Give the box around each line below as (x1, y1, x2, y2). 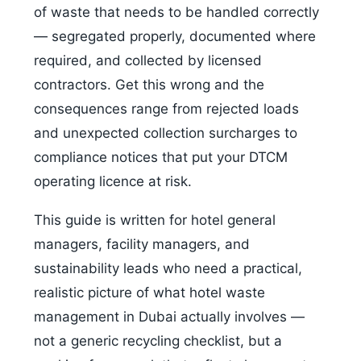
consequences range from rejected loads (34, 101, 299, 117)
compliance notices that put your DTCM (34, 149, 288, 165)
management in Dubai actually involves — (34, 309, 305, 325)
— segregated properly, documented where (34, 28, 316, 44)
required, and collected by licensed (34, 52, 262, 68)
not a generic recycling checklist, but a (34, 333, 282, 349)
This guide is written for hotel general (34, 212, 276, 228)
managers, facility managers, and (34, 236, 250, 252)
